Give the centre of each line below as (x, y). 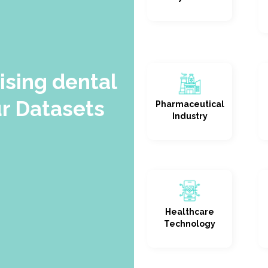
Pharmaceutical (190, 104)
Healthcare (190, 211)
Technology (190, 223)
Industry (190, 116)
